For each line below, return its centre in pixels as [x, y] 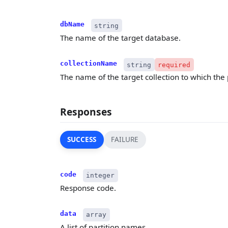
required [174, 65]
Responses [86, 111]
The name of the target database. [120, 38]
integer [101, 176]
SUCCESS [82, 139]
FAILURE [125, 139]
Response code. [88, 188]
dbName [72, 24]
